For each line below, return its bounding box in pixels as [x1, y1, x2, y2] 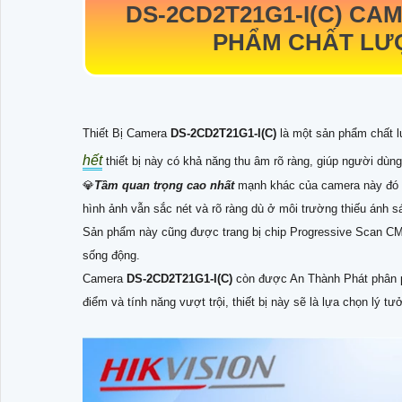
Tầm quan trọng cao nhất [94, 179, 234, 193]
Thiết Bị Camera [83, 127, 170, 141]
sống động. [83, 249, 140, 263]
